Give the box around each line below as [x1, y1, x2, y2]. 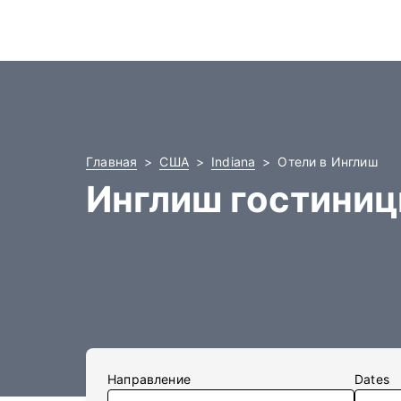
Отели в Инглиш [277, 154, 378, 169]
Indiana [211, 154, 256, 169]
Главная [86, 154, 138, 169]
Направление [107, 371, 191, 387]
